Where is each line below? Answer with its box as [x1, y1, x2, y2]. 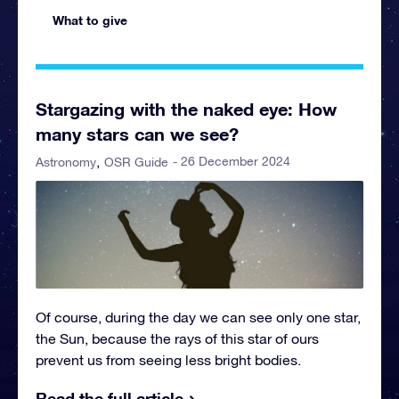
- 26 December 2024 [173, 153, 290, 168]
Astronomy [36, 154, 96, 169]
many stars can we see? [36, 122, 239, 144]
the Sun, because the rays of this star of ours [36, 330, 319, 347]
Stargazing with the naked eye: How [36, 97, 337, 119]
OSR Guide [104, 154, 168, 169]
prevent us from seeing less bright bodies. [36, 352, 301, 369]
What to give [53, 12, 128, 28]
